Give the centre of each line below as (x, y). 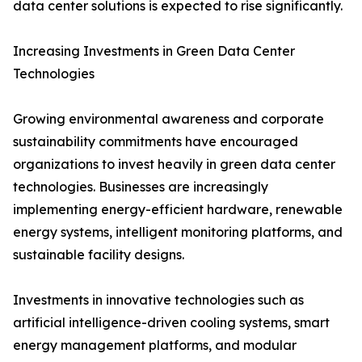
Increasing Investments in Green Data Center (154, 51)
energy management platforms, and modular (155, 345)
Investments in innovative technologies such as (158, 300)
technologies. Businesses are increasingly (141, 187)
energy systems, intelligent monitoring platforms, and (178, 232)
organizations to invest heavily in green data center (174, 164)
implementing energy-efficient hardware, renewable (178, 210)
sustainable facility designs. (99, 255)
